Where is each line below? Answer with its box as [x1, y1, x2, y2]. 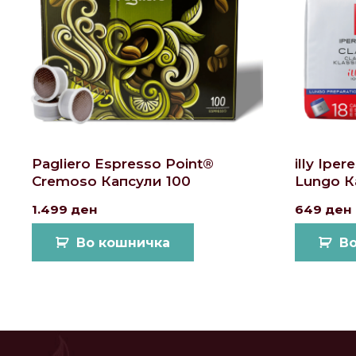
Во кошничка [76, 234, 171, 250]
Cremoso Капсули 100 [32, 173, 192, 190]
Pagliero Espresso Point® [32, 156, 215, 172]
